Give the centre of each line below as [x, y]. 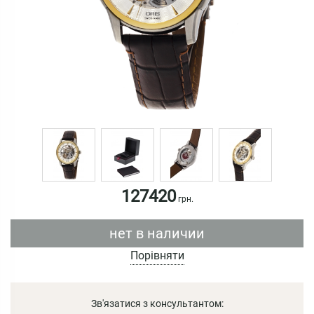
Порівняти [157, 255]
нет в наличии [157, 233]
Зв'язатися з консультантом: [157, 303]
